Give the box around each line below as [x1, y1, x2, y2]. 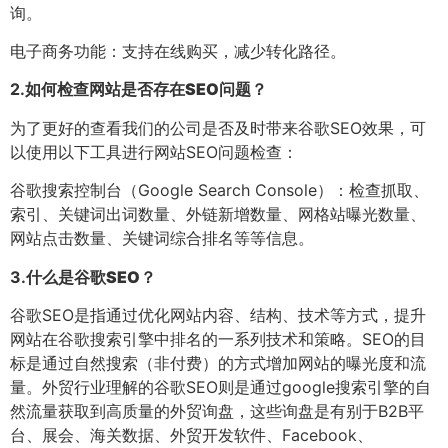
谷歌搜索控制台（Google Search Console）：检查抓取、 [10, 180, 429, 201]
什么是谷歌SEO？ [26, 266, 156, 287]
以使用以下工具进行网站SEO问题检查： [10, 141, 298, 162]
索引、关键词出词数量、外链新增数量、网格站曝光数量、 [10, 204, 426, 225]
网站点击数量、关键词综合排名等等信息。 [10, 228, 314, 249]
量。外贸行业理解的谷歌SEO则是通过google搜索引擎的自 [10, 376, 431, 397]
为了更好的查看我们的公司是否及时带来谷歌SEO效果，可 [10, 117, 426, 138]
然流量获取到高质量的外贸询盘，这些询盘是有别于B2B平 [10, 400, 424, 421]
